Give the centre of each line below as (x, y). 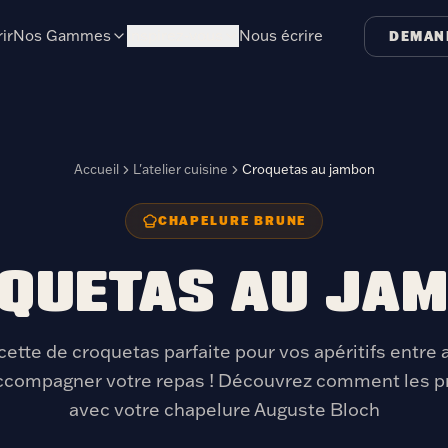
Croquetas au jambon (308, 169)
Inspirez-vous (175, 35)
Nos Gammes (62, 35)
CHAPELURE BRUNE (232, 220)
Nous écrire (281, 35)
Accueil (96, 169)
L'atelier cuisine (180, 169)
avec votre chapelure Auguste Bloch (224, 409)
